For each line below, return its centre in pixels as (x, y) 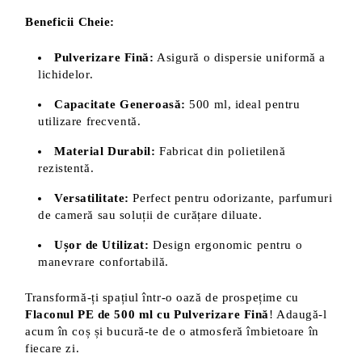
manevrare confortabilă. (103, 262)
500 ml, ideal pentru (243, 104)
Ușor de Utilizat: (102, 245)
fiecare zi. (53, 348)
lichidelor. (66, 74)
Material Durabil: (105, 151)
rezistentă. (66, 168)
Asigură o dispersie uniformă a (240, 57)
